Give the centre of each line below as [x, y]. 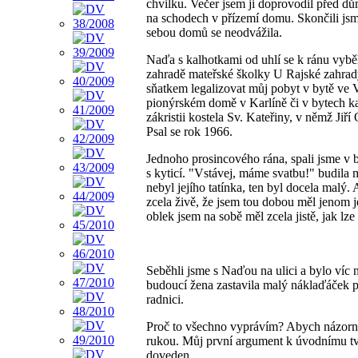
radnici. [165, 300]
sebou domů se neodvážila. [214, 33]
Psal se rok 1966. [189, 132]
